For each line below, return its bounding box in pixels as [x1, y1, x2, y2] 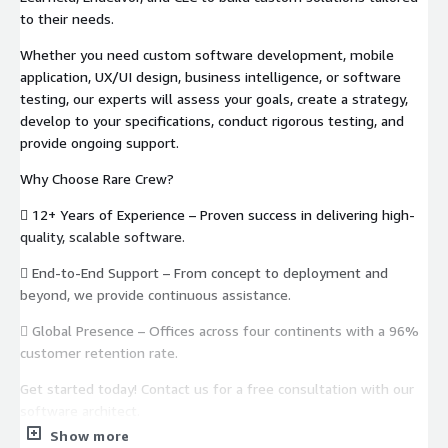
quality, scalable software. [20, 227, 185, 245]
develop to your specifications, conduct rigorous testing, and [20, 111, 404, 129]
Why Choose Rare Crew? [20, 169, 174, 187]
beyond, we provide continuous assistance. [20, 285, 291, 303]
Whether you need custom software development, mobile [20, 45, 394, 63]
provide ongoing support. [20, 133, 179, 151]
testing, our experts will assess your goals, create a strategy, [20, 89, 408, 107]
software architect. [20, 401, 140, 419]
